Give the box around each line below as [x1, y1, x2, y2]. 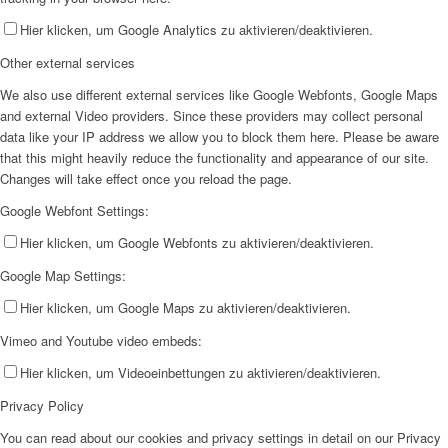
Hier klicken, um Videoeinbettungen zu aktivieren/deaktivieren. [20, 363, 381, 383]
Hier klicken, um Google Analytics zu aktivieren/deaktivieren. [20, 20, 373, 40]
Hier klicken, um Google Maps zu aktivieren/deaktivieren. [20, 298, 351, 318]
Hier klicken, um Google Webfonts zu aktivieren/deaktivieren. [20, 233, 374, 253]
